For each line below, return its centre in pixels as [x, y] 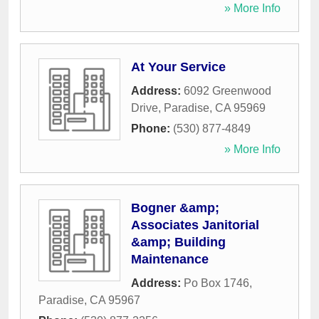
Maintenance [170, 260]
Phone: [152, 129]
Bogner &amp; [175, 208]
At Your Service [178, 67]
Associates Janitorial [195, 225]
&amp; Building [178, 242]
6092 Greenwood [228, 91]
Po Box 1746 [216, 283]
